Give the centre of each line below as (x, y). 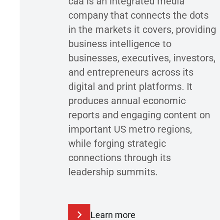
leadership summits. (113, 172)
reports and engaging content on (139, 115)
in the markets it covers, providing (142, 29)
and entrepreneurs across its (131, 72)
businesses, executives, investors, (142, 58)
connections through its (120, 157)
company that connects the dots (138, 15)
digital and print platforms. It (130, 86)
